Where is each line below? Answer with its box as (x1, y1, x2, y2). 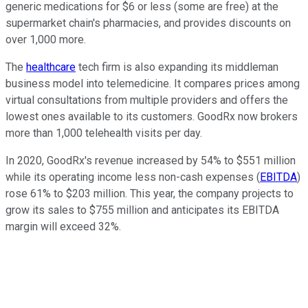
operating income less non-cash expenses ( (49, 170, 260, 184)
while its (5, 170, 49, 184)
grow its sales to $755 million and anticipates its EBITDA (5, 203, 279, 217)
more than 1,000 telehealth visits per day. (5, 126, 202, 140)
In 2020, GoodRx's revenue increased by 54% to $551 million (5, 153, 296, 167)
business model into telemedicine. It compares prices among (5, 76, 300, 90)
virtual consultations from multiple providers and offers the (5, 93, 288, 107)
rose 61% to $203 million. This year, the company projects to (5, 186, 294, 200)
